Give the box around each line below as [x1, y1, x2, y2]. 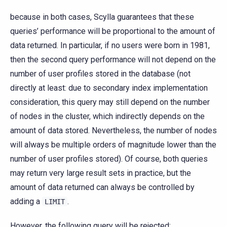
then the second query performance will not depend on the [10, 55, 216, 65]
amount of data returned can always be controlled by [10, 182, 195, 193]
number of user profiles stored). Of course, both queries [10, 154, 208, 164]
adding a [10, 197, 42, 207]
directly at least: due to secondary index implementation [10, 83, 208, 93]
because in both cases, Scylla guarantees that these [10, 12, 194, 22]
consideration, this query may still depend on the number [10, 97, 210, 107]
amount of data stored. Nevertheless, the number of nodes [10, 126, 217, 136]
